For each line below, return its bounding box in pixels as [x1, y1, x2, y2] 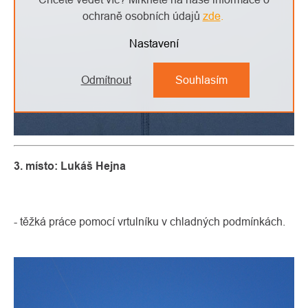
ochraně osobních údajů [82, 10, 203, 22]
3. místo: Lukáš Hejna [14, 159, 126, 173]
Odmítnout [80, 74, 131, 86]
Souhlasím [175, 74, 228, 86]
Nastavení [129, 37, 179, 49]
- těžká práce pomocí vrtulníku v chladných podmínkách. [14, 214, 285, 228]
